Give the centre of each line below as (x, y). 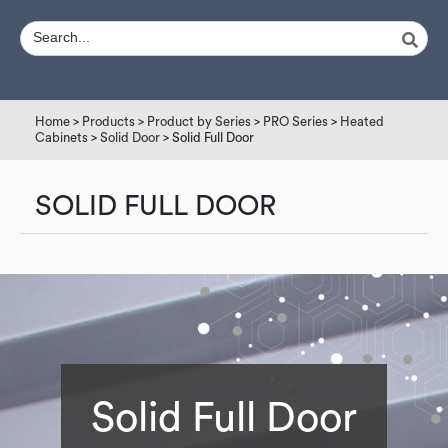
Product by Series (199, 121)
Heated (362, 121)
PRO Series (295, 121)
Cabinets (61, 137)
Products (108, 121)
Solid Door (130, 137)
